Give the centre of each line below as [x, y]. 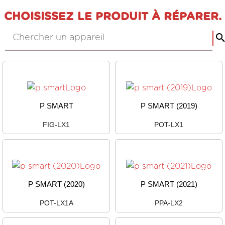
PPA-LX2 [169, 203]
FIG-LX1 [56, 125]
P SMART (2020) [56, 184]
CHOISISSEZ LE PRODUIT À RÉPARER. [113, 17]
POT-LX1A [56, 203]
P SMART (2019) [169, 106]
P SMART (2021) [169, 184]
